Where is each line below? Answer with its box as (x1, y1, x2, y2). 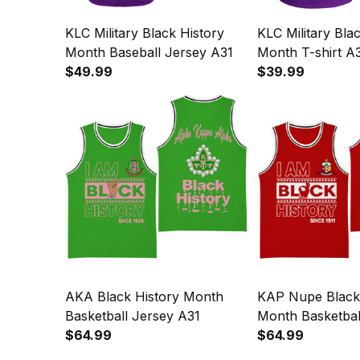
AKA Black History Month (65, 288, 223, 305)
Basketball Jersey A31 (65, 308, 200, 325)
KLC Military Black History (65, 25, 224, 42)
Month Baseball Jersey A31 (65, 44, 233, 61)
